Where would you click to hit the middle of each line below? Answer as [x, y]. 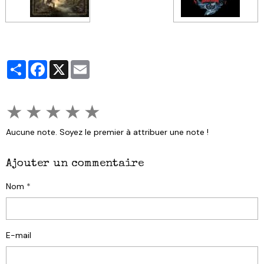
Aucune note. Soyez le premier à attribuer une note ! [107, 132]
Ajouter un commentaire [75, 164]
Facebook [66, 65]
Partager [42, 65]
